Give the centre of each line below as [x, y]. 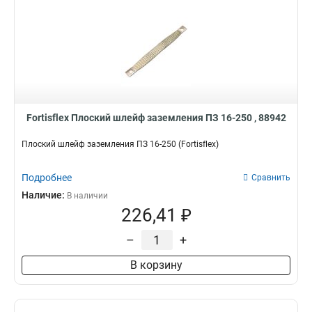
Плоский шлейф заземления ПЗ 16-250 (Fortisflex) [120, 144]
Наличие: [44, 195]
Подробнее [47, 178]
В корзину [156, 265]
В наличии [87, 196]
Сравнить [271, 178]
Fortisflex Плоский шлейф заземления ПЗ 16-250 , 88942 [156, 118]
